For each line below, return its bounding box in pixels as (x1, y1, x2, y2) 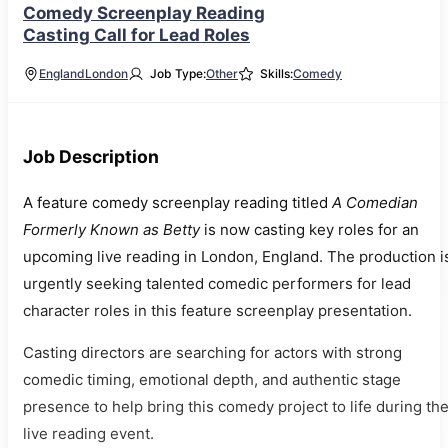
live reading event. (23, 424, 154, 444)
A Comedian (332, 193, 418, 213)
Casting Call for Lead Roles (23, 25, 250, 45)
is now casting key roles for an (200, 220, 419, 240)
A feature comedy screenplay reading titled (23, 193, 332, 213)
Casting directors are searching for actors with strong (23, 343, 402, 363)
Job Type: (150, 66, 206, 81)
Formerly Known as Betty (23, 220, 200, 240)
